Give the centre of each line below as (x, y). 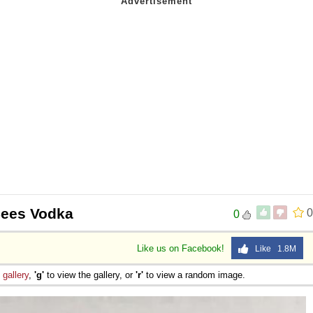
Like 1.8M (272, 248)
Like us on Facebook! (182, 248)
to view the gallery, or (90, 275)
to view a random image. (194, 275)
